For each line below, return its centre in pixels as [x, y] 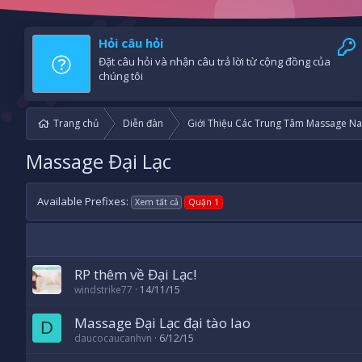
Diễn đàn [143, 124]
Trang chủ [76, 124]
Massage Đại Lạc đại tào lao [162, 323]
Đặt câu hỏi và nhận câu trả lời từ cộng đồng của [215, 62]
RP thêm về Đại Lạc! [135, 275]
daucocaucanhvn [113, 339]
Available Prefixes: [83, 202]
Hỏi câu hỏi [131, 43]
